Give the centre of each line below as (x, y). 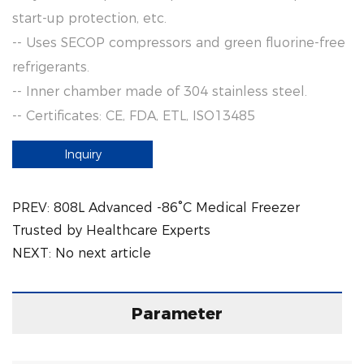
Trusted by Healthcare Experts (111, 230)
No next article (103, 253)
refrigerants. (51, 67)
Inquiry (82, 154)
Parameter (177, 314)
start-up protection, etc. (89, 18)
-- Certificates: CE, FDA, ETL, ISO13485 (134, 116)
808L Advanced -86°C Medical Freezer (177, 208)
